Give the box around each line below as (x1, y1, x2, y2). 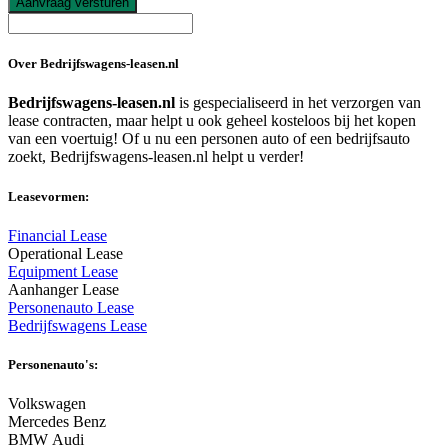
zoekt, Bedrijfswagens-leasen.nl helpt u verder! (8, 148, 304, 166)
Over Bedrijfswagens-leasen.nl (8, 56, 179, 72)
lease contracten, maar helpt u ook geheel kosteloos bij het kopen (8, 112, 416, 130)
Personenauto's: (8, 356, 98, 372)
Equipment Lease (8, 262, 118, 280)
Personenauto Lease (8, 298, 134, 316)
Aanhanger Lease (8, 280, 119, 298)
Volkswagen (8, 395, 86, 413)
